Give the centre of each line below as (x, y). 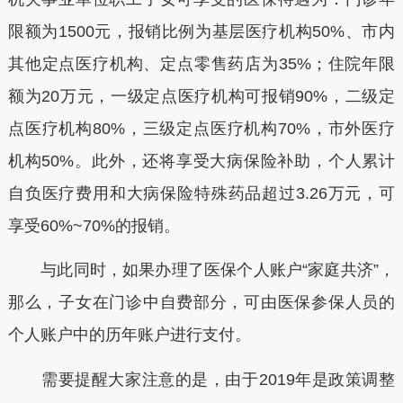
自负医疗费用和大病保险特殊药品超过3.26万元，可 (201, 193)
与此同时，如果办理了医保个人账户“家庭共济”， (201, 270)
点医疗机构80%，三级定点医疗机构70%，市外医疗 (201, 128)
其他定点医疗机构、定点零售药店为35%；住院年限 (201, 63)
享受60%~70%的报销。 (94, 225)
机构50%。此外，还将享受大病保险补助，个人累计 (201, 161)
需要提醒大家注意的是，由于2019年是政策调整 (201, 379)
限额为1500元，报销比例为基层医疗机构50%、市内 (201, 31)
